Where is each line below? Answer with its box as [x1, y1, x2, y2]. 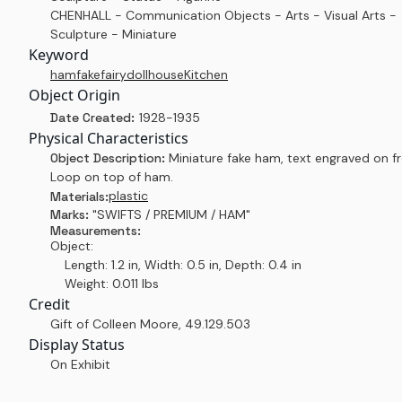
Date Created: [50, 109, 135, 126]
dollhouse [127, 66, 184, 83]
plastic [109, 188, 148, 204]
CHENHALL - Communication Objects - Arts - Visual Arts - [50, 7, 397, 23]
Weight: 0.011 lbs [50, 275, 159, 292]
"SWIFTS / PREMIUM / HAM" [92, 206, 250, 223]
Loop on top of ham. [50, 169, 173, 185]
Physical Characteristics [29, 128, 188, 148]
